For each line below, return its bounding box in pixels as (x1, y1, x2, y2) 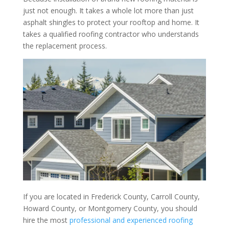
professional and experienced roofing (69, 215, 193, 225)
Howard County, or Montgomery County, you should (22, 203, 197, 213)
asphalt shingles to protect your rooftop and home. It (22, 17, 199, 27)
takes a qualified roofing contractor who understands (22, 29, 199, 39)
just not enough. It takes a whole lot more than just (22, 6, 194, 15)
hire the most (22, 215, 70, 225)
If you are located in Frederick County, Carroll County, (22, 191, 200, 201)
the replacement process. (22, 41, 107, 51)
